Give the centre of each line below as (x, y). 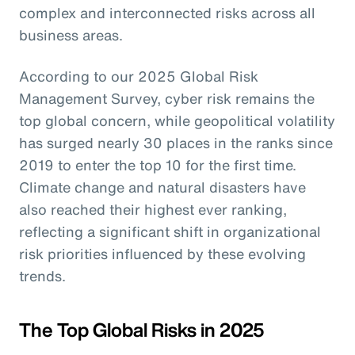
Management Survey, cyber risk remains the (167, 98)
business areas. (71, 34)
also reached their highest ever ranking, (153, 209)
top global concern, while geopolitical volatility (177, 120)
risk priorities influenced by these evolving (162, 253)
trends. (42, 275)
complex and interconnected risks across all (167, 12)
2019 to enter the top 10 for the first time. (158, 164)
